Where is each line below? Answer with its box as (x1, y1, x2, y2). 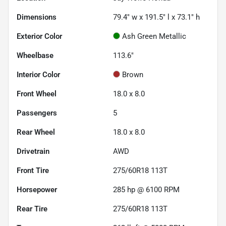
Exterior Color (17, 31, 62, 41)
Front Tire (17, 165, 49, 175)
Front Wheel (17, 89, 56, 98)
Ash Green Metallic (122, 31, 186, 41)
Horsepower (17, 185, 57, 194)
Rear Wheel (17, 127, 55, 137)
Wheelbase (17, 50, 53, 60)
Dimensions (17, 12, 56, 22)
